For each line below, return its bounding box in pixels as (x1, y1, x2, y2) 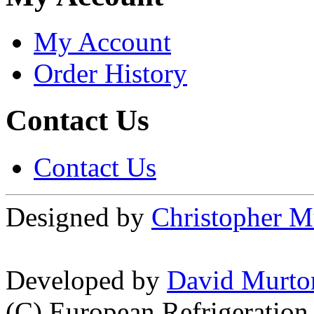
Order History (34, 58, 187, 89)
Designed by (6, 202, 151, 233)
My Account (34, 27, 171, 57)
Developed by (6, 265, 167, 296)
